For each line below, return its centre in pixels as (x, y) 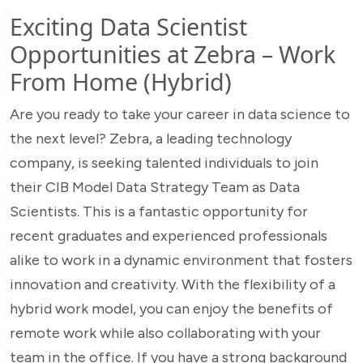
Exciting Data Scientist (128, 27)
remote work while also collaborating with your (165, 333)
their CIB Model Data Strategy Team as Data (155, 188)
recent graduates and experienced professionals (169, 236)
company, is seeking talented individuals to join (164, 163)
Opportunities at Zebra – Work (173, 54)
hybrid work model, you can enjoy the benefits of (171, 309)
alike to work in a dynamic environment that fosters (181, 261)
